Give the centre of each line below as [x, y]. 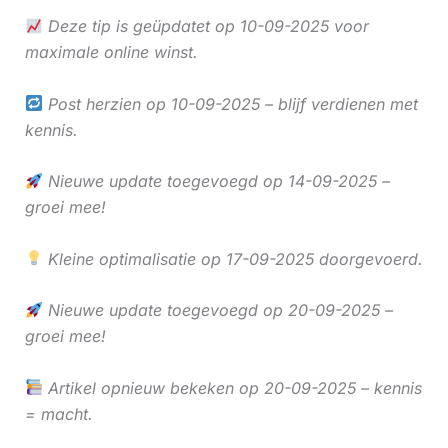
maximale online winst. [111, 51]
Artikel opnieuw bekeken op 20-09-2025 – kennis [232, 387]
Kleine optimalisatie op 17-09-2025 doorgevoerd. [232, 258]
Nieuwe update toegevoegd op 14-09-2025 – [216, 181]
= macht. [58, 413]
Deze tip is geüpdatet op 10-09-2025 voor [205, 25]
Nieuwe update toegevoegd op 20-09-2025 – [217, 310]
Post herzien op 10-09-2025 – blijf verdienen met [230, 103]
